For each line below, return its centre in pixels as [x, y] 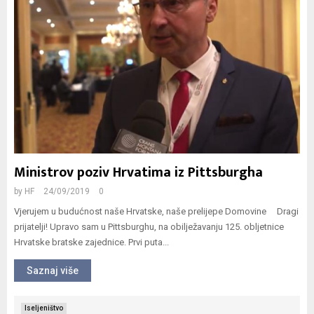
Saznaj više [53, 271]
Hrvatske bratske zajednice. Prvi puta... [91, 242]
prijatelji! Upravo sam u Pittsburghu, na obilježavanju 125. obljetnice [149, 227]
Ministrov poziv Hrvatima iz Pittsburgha [138, 172]
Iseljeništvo [44, 308]
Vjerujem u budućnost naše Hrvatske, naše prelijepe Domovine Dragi [156, 211]
